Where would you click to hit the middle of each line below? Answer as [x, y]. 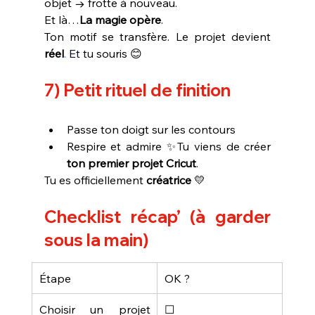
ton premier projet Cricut [131, 163]
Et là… [62, 19]
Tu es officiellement [95, 180]
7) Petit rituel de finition [137, 90]
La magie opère [120, 19]
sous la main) [96, 239]
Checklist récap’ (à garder [157, 216]
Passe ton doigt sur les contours [151, 129]
